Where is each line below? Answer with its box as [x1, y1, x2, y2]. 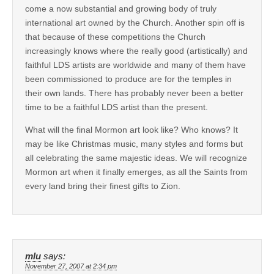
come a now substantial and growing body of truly [25, 3, 217, 13]
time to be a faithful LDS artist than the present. [25, 102, 208, 112]
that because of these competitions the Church [25, 31, 206, 42]
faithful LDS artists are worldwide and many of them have [25, 59, 246, 70]
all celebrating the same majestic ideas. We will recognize [25, 152, 247, 163]
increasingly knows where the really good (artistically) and [25, 45, 248, 56]
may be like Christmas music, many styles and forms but [25, 138, 243, 149]
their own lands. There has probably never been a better [25, 87, 243, 98]
